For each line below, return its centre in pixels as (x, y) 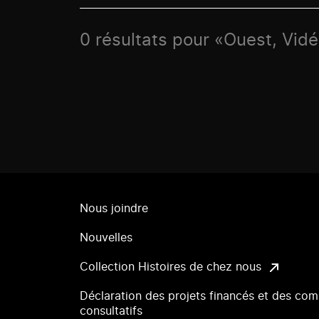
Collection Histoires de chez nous (171, 267)
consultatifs (111, 311)
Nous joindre (114, 209)
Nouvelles (106, 238)
